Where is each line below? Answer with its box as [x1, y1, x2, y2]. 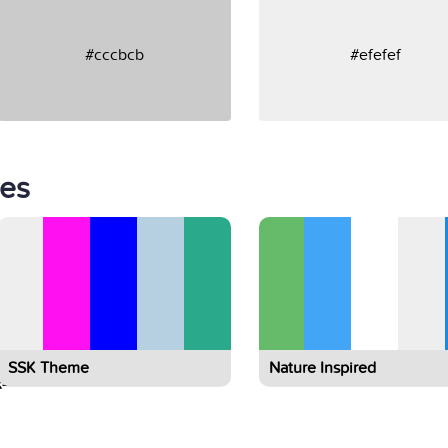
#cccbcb [85, 44, 145, 65]
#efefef [350, 44, 402, 65]
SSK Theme [8, 358, 90, 379]
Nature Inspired [269, 358, 377, 379]
